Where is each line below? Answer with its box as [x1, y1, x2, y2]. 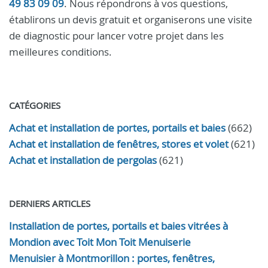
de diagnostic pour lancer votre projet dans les [9, 29, 224, 42]
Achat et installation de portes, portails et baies [9, 121, 226, 135]
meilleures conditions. [9, 45, 112, 59]
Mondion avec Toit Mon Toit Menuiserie [9, 235, 191, 249]
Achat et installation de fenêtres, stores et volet [9, 137, 229, 151]
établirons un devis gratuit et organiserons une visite [9, 13, 252, 26]
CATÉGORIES [9, 99, 60, 111]
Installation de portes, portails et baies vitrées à [9, 219, 228, 233]
